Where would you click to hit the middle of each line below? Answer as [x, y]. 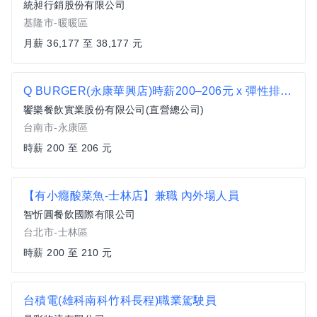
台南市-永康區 [56, 127]
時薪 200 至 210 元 [68, 253]
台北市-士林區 [56, 232]
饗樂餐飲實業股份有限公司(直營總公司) [114, 110]
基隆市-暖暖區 [56, 23]
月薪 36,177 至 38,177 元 [83, 43]
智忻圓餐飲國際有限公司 [80, 214]
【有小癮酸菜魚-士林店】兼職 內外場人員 [131, 196]
